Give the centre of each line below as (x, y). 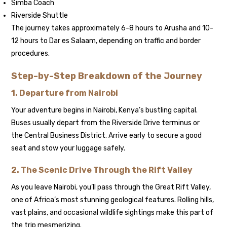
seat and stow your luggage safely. (68, 148)
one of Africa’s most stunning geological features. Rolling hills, (113, 200)
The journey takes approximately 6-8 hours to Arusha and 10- (112, 28)
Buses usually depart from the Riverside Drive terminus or (106, 123)
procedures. (31, 54)
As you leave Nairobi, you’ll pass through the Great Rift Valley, (111, 187)
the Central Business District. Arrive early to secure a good (107, 136)
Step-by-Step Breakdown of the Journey (107, 76)
